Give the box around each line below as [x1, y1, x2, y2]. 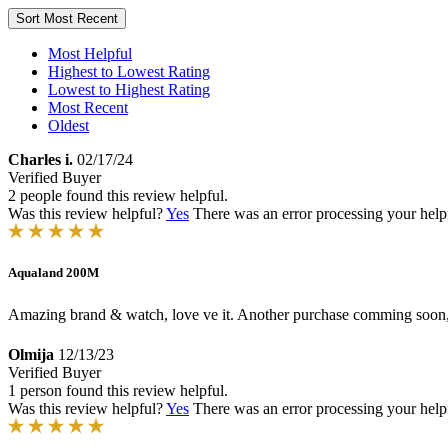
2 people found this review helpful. [8, 187, 228, 204]
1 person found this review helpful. [8, 382, 228, 400]
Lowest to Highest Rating [48, 81, 210, 98]
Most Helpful [48, 45, 132, 62]
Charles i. [8, 151, 73, 168]
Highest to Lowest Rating [48, 63, 210, 80]
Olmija [8, 346, 54, 364]
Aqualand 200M [8, 265, 99, 281]
